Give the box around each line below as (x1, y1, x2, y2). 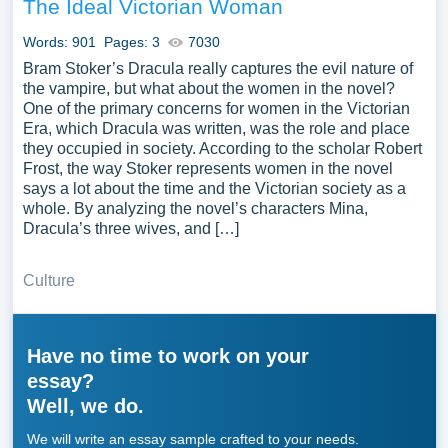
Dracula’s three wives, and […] (22, 220, 239, 237)
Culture (22, 272, 75, 289)
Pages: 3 (103, 34, 160, 50)
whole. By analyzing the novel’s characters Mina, (22, 200, 368, 217)
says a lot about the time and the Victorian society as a (22, 180, 406, 197)
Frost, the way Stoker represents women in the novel (22, 160, 393, 177)
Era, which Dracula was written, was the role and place (22, 120, 410, 137)
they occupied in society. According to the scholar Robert (22, 140, 422, 157)
